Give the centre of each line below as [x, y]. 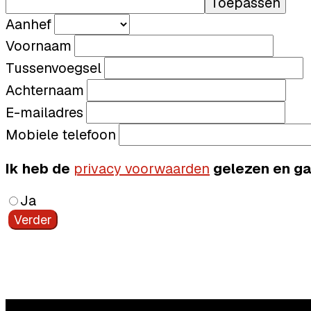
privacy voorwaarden [142, 169]
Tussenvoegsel [53, 68]
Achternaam [45, 91]
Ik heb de [40, 169]
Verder [33, 220]
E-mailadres [44, 113]
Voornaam [39, 46]
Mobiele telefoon [61, 135]
